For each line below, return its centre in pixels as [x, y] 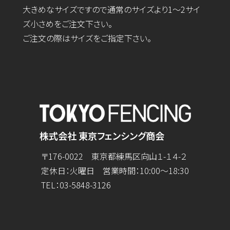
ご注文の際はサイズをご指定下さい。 [87, 38]
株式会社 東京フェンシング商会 [102, 135]
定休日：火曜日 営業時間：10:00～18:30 [115, 170]
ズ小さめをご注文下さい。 [68, 23]
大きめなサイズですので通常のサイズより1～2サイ [111, 9]
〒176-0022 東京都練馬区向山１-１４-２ [114, 156]
